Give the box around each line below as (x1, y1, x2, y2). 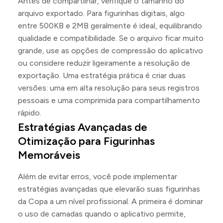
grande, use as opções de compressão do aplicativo (18, 45, 203, 55)
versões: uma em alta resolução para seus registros (18, 83, 200, 93)
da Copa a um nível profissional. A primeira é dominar (18, 196, 203, 206)
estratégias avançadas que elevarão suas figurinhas (18, 184, 200, 194)
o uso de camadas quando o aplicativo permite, (18, 209, 186, 219)
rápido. (18, 108, 41, 117)
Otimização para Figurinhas (18, 134, 155, 148)
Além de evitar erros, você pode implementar (18, 171, 177, 181)
